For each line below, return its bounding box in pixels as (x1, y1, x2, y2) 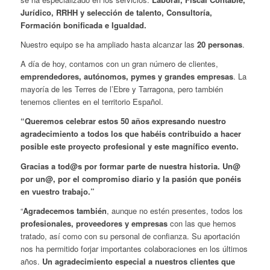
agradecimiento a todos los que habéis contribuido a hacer (20, 128, 241, 140)
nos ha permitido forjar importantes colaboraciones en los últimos (20, 242, 248, 254)
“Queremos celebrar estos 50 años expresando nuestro (20, 115, 226, 127)
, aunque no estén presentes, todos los (106, 204, 243, 216)
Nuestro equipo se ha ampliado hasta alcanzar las (20, 39, 197, 51)
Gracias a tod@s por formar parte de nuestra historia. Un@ (20, 160, 240, 172)
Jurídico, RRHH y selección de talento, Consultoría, (20, 7, 212, 19)
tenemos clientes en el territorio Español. (20, 96, 163, 108)
